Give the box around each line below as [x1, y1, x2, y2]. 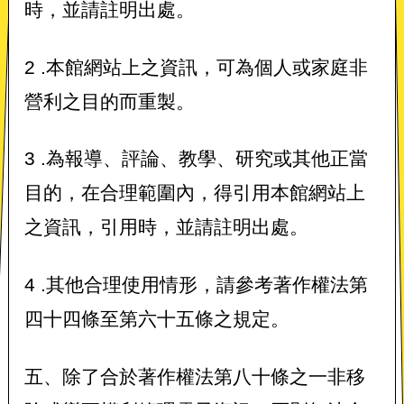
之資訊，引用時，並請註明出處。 [23, 216, 371, 238]
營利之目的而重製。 [23, 90, 276, 112]
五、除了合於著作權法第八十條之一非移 [23, 366, 365, 388]
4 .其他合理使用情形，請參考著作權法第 [23, 274, 368, 296]
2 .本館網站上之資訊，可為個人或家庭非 [23, 56, 368, 78]
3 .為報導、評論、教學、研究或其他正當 [23, 148, 368, 170]
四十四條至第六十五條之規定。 [23, 308, 289, 330]
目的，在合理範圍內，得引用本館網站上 [23, 182, 365, 204]
